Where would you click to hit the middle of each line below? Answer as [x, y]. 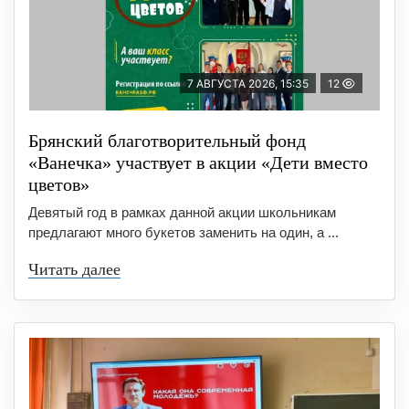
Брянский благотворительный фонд [167, 140]
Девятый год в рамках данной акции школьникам [182, 212]
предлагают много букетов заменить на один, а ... [184, 232]
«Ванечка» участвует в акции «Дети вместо [198, 162]
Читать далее [74, 269]
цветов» [59, 184]
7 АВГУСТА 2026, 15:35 [248, 83]
